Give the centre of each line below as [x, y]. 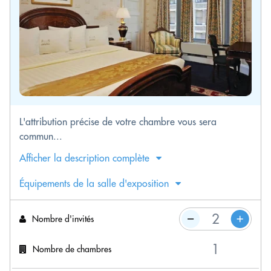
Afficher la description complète [84, 158]
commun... [41, 136]
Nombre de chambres [72, 249]
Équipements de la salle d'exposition [94, 183]
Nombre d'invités [63, 219]
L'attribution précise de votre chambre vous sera [118, 122]
